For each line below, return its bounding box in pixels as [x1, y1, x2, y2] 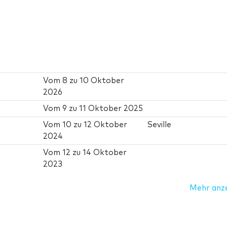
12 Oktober [84, 121, 128, 129]
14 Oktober [83, 149, 127, 157]
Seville [147, 121, 172, 129]
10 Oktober [80, 77, 125, 85]
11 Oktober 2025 [79, 105, 143, 113]
